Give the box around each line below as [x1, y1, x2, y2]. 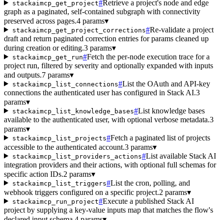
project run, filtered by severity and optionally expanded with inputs [4, 61, 213, 70]
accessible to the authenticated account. [4, 142, 125, 151]
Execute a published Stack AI [102, 196, 194, 205]
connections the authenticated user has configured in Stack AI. [4, 88, 196, 97]
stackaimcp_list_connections [12, 80, 118, 88]
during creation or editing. [4, 43, 84, 52]
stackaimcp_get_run [12, 53, 83, 61]
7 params [42, 70, 70, 79]
